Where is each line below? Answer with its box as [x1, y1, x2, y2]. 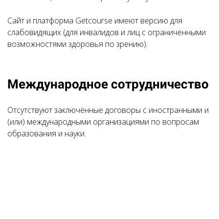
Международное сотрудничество [7, 77, 209, 91]
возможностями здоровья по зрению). [7, 39, 148, 49]
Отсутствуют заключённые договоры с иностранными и [7, 105, 209, 115]
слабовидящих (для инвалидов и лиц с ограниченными [7, 27, 206, 38]
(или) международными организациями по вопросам [7, 116, 199, 127]
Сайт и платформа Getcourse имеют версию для [7, 15, 182, 26]
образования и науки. [7, 128, 86, 139]
